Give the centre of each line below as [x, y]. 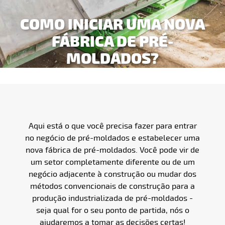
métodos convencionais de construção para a [113, 186]
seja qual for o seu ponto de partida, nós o [113, 210]
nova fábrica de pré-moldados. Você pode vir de [113, 150]
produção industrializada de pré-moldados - [113, 198]
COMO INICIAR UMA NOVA [113, 25]
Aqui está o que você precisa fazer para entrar [113, 126]
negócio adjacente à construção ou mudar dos [113, 174]
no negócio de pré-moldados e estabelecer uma [113, 138]
